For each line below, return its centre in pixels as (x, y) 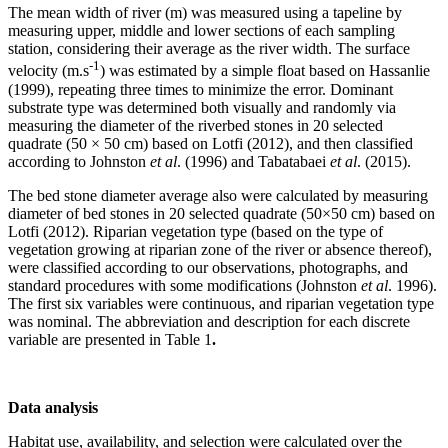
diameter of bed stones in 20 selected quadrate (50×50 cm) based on (221, 213)
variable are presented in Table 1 (110, 339)
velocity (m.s (48, 71)
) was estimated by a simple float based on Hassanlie (265, 71)
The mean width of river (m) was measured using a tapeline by (205, 13)
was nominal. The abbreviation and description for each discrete (209, 321)
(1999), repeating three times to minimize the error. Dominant (200, 89)
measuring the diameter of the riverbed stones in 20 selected (195, 125)
